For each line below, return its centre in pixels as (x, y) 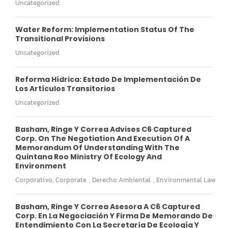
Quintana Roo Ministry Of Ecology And (89, 156)
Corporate (71, 180)
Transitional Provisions (60, 38)
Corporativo (34, 180)
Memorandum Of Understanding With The (97, 147)
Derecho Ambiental (121, 180)
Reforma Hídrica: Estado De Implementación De (108, 79)
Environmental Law (186, 180)
